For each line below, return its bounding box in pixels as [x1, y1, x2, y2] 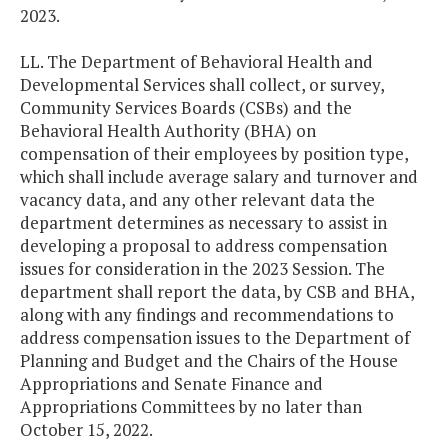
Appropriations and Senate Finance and [20, 372, 323, 396]
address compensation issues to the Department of [20, 326, 410, 350]
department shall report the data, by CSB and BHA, [20, 280, 414, 304]
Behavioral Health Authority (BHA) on [20, 119, 316, 143]
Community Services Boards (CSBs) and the [20, 96, 352, 120]
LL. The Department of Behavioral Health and [20, 50, 373, 74]
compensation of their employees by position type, [20, 142, 408, 166]
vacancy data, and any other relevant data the [20, 188, 375, 212]
